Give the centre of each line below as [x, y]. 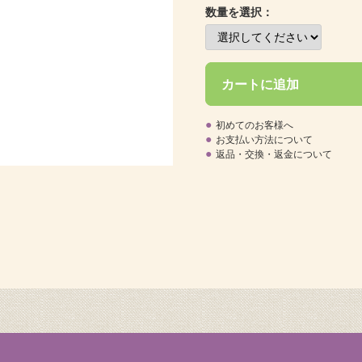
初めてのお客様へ [255, 125]
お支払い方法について [264, 140]
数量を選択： [239, 12]
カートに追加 [260, 84]
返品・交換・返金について [274, 154]
